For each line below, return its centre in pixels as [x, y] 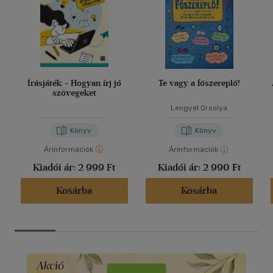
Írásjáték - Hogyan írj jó [74, 83]
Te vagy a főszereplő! [199, 83]
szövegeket [74, 93]
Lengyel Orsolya [199, 108]
